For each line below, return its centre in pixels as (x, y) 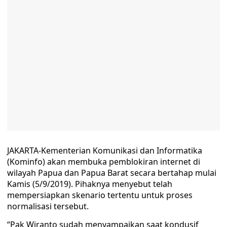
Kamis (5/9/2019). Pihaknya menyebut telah (90, 184)
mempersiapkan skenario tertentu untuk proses (100, 195)
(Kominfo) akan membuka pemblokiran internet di (104, 162)
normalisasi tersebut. (48, 206)
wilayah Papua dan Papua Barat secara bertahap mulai (112, 173)
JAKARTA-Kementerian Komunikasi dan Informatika (105, 150)
